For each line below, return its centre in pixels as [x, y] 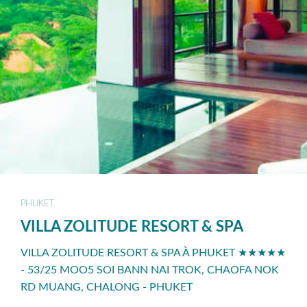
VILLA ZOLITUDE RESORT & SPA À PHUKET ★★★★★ [153, 253]
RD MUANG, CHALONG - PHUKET [107, 287]
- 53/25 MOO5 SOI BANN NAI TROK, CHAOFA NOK [150, 270]
